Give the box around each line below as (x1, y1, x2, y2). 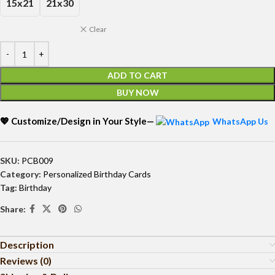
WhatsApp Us (212, 116, 268, 126)
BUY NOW (116, 87, 159, 98)
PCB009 (21, 155, 53, 166)
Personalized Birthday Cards (43, 169, 151, 180)
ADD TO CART (107, 70, 168, 80)
